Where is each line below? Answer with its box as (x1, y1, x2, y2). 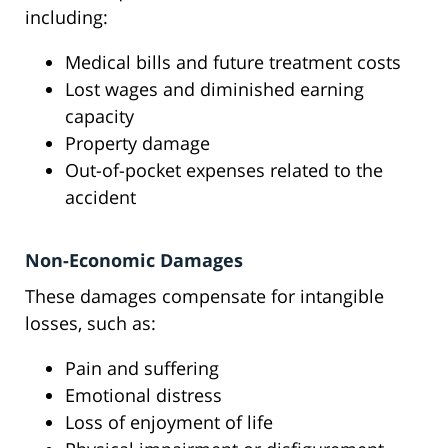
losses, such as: (25, 311, 156, 336)
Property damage (65, 131, 210, 156)
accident (65, 185, 136, 210)
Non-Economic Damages (25, 248, 243, 273)
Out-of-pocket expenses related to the (65, 158, 383, 183)
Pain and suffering (65, 356, 219, 381)
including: (25, 5, 108, 30)
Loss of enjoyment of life (65, 410, 273, 435)
